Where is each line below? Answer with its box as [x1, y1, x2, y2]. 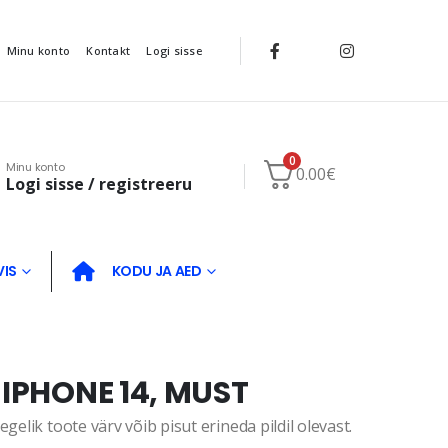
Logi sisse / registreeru [6, 172, 192, 195]
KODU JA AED [111, 261, 202, 282]
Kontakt [86, 42, 131, 58]
